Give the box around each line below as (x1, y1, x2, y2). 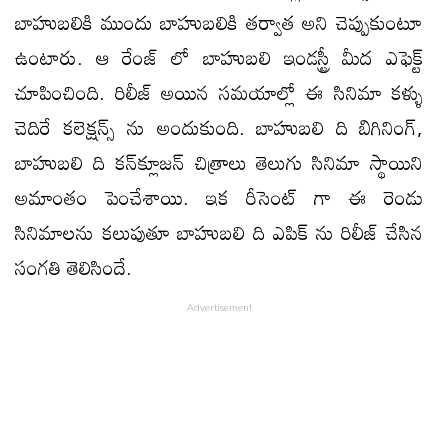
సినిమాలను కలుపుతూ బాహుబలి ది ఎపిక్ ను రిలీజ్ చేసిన (15, 211, 423, 252)
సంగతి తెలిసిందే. (15, 246, 132, 287)
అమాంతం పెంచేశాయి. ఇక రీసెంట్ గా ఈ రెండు (15, 176, 423, 217)
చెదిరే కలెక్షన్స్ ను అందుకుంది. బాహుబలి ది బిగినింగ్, (15, 106, 423, 147)
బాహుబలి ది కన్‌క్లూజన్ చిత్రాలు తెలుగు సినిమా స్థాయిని (15, 141, 423, 182)
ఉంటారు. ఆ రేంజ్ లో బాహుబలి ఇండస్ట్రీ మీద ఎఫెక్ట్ (15, 36, 423, 77)
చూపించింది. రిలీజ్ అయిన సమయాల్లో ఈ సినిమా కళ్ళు (15, 71, 423, 112)
